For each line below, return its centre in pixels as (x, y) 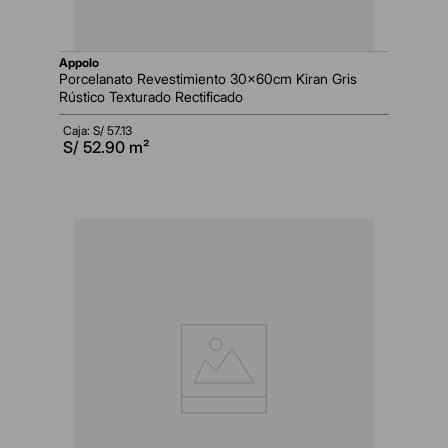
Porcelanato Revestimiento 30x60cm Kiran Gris (208, 79)
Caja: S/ (85, 131)
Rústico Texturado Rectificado (151, 97)
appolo (83, 63)
